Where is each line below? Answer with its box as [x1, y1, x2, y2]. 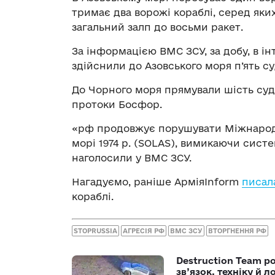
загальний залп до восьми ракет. [72, 21, 243, 33]
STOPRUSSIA [74, 227, 117, 234]
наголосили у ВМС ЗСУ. [72, 152, 192, 164]
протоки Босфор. [72, 99, 162, 110]
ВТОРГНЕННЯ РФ [208, 227, 266, 234]
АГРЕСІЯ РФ [123, 227, 165, 234]
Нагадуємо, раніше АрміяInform [72, 176, 242, 188]
